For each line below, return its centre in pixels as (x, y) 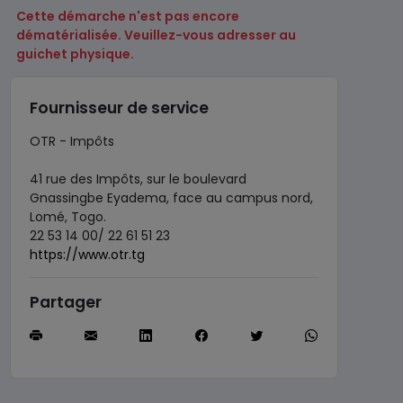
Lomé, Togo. (67, 216)
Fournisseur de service (119, 107)
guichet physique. (75, 54)
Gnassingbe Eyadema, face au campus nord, (171, 197)
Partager (65, 302)
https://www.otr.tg (87, 254)
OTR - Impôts (72, 141)
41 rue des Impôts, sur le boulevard (138, 179)
